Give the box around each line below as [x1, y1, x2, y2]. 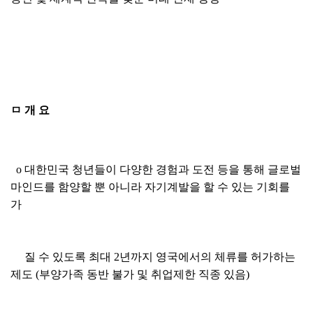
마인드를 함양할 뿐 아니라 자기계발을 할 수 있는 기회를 [10, 181, 290, 193]
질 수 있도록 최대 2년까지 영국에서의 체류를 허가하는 [10, 251, 296, 263]
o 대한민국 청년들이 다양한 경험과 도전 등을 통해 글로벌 [10, 163, 301, 175]
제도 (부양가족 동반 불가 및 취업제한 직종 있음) [10, 268, 249, 280]
